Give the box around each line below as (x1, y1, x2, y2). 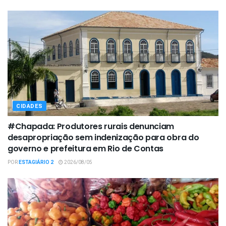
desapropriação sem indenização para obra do (8, 131, 199, 143)
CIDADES (16, 101, 43, 110)
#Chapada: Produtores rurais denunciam (8, 120, 175, 132)
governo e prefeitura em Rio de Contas (8, 142, 164, 154)
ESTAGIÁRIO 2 (19, 158, 53, 166)
